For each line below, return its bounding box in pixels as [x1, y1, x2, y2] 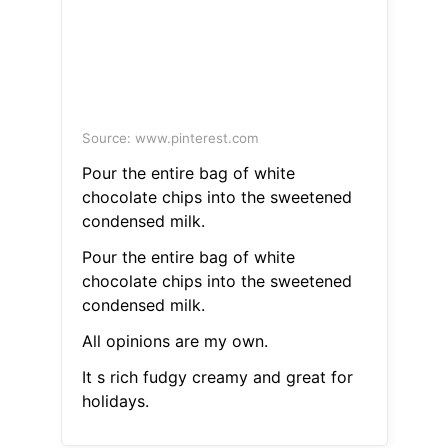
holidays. [81, 391, 149, 412]
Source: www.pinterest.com [81, 130, 259, 147]
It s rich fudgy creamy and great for [81, 367, 353, 388]
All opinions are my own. [81, 331, 268, 352]
